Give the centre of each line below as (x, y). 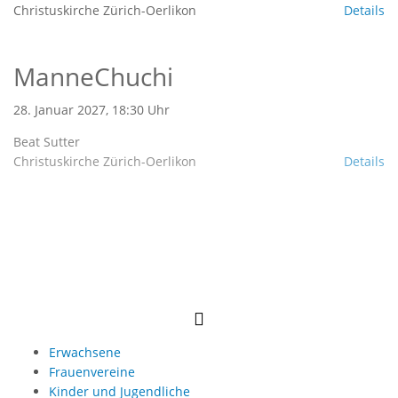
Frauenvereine (92, 371)
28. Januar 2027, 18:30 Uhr (92, 109)
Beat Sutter (47, 141)
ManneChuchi (93, 76)
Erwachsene (85, 352)
